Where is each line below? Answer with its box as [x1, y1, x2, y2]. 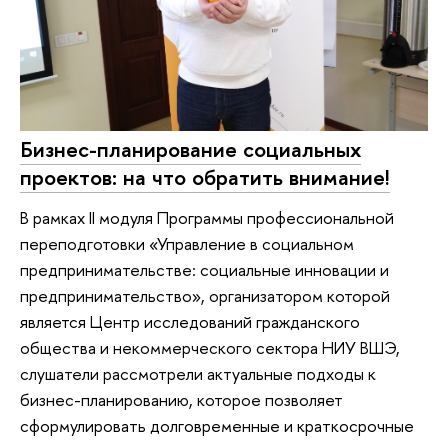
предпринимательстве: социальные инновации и [20, 257, 389, 281]
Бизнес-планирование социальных [20, 133, 361, 164]
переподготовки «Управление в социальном [20, 231, 354, 255]
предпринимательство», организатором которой [20, 283, 390, 307]
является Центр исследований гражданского [20, 309, 360, 333]
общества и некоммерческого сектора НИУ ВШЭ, [20, 335, 400, 359]
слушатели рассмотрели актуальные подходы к [20, 361, 376, 385]
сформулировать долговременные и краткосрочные [20, 413, 414, 437]
